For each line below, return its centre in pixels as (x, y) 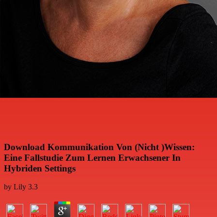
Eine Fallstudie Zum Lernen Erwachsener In (92, 157)
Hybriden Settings (40, 168)
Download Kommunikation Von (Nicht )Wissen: (99, 147)
